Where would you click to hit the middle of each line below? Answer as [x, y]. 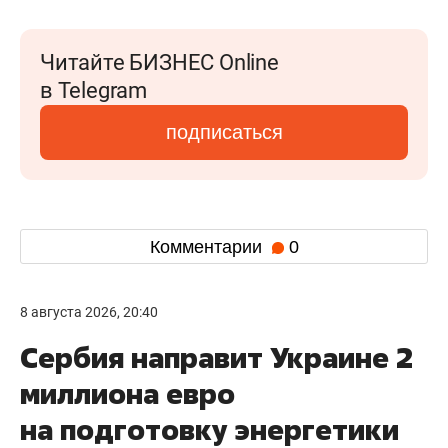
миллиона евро [127, 393]
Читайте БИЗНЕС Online [159, 62]
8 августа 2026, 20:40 [89, 312]
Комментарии [208, 246]
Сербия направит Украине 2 [216, 357]
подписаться [224, 132]
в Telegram [93, 90]
